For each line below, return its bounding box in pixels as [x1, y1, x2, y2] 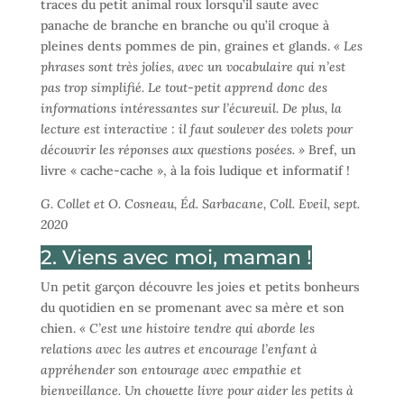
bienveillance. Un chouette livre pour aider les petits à [40, 381, 353, 399]
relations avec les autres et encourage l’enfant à [40, 340, 317, 357]
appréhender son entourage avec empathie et [40, 361, 301, 378]
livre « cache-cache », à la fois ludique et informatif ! [40, 161, 353, 179]
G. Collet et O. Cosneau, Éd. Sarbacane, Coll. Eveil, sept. [40, 195, 360, 212]
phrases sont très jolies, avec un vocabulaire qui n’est [40, 58, 345, 75]
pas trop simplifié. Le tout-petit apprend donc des [40, 78, 327, 96]
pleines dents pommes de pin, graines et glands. [40, 37, 334, 54]
